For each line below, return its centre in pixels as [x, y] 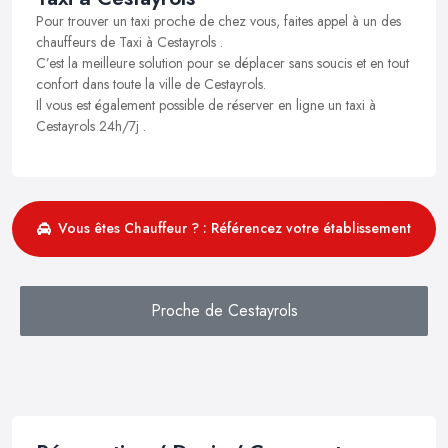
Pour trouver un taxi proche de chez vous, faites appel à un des [218, 20]
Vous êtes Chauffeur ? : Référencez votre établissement [234, 228]
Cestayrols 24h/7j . [91, 125]
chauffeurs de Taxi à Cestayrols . [129, 41]
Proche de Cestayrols [224, 310]
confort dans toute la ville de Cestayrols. [151, 83]
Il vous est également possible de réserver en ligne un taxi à [206, 104]
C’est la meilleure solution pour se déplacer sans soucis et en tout [222, 62]
